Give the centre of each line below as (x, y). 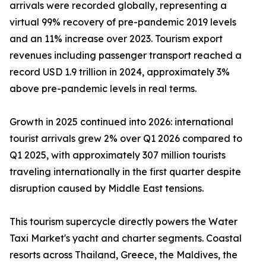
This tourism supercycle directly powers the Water (123, 222)
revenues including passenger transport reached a (126, 56)
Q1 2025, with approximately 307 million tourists (118, 155)
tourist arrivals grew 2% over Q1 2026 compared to (126, 139)
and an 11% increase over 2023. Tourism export (116, 39)
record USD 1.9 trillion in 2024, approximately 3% (120, 72)
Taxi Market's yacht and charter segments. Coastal (126, 238)
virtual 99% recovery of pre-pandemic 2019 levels (123, 22)
